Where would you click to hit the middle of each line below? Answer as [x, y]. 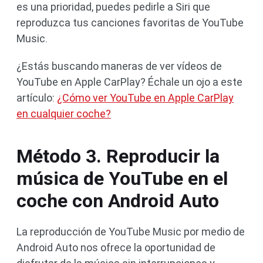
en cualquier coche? [64, 113]
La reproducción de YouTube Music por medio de [131, 231]
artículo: [37, 97]
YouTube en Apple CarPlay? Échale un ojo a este [129, 82]
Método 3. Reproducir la [118, 156]
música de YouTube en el [122, 178]
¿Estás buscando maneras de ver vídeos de [119, 66]
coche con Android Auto [118, 200]
